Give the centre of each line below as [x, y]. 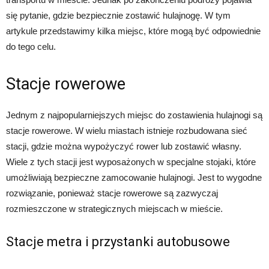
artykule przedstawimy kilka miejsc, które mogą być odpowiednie [133, 31]
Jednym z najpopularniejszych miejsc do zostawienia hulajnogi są [134, 115]
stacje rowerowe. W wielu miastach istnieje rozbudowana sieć [127, 131]
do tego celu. [31, 47]
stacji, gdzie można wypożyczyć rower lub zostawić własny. [124, 146]
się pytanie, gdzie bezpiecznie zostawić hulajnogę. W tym [118, 15]
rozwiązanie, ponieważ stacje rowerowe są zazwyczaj [112, 193]
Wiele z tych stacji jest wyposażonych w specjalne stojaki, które [131, 162]
